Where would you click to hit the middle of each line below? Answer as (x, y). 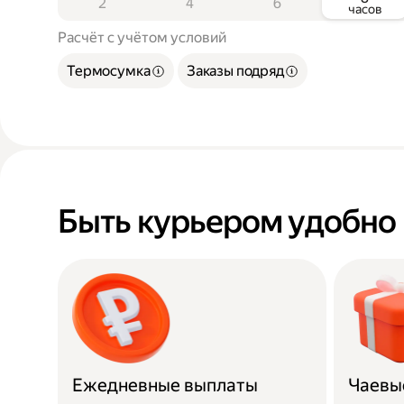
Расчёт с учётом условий (142, 37)
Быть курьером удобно (227, 222)
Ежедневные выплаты (165, 385)
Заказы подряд (235, 71)
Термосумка (109, 71)
